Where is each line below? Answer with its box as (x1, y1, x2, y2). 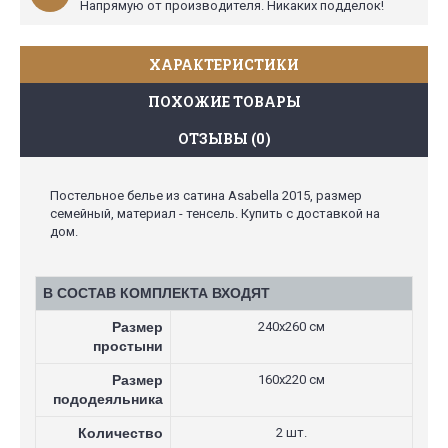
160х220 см (258, 371, 325, 387)
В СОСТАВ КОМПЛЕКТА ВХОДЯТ (43, 284, 270, 301)
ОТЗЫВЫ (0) (177, 128, 271, 148)
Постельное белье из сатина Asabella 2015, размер (50, 187, 362, 203)
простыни (93, 337, 163, 354)
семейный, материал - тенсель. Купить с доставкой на (50, 205, 380, 221)
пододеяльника (53, 390, 163, 407)
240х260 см (258, 318, 325, 334)
